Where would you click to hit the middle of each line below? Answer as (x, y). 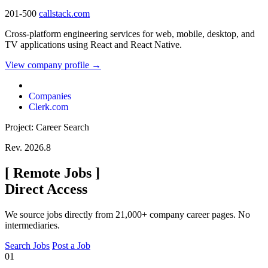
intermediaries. (32, 225)
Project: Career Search (47, 127)
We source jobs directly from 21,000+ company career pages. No (127, 214)
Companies (50, 96)
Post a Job (71, 245)
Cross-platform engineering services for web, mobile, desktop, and (130, 34)
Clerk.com (48, 107)
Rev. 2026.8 (28, 148)
